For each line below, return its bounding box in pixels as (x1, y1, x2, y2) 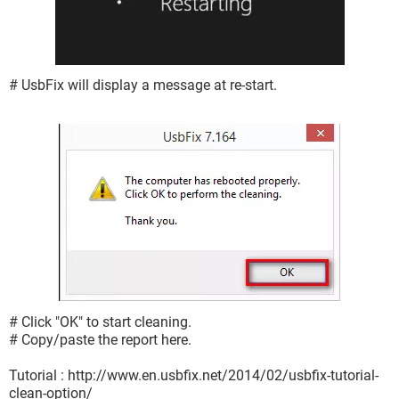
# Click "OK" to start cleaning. (9, 313, 191, 330)
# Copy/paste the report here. (9, 330, 191, 348)
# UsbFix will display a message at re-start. (9, 77, 277, 94)
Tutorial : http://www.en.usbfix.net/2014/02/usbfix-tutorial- (9, 366, 379, 384)
